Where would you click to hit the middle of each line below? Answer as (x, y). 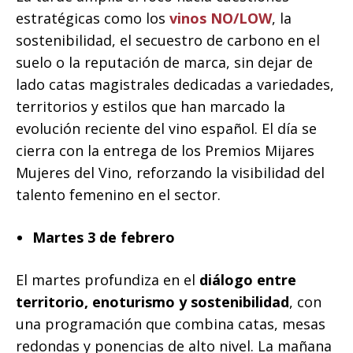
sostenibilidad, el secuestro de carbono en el (168, 41)
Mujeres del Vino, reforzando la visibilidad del (170, 173)
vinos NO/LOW (219, 19)
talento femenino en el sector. (118, 195)
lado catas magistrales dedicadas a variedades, (175, 85)
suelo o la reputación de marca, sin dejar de (164, 63)
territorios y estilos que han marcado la (150, 107)
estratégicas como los (91, 19)
